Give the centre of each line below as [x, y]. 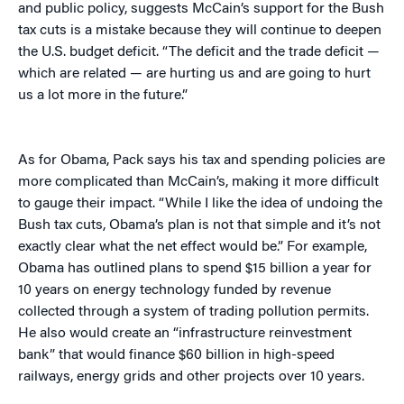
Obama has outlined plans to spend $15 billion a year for [195, 269]
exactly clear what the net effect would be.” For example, [193, 248]
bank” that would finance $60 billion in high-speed [176, 356]
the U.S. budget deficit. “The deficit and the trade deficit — [199, 53]
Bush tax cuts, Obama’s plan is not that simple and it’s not [199, 226]
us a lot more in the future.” [103, 96]
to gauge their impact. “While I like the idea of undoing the [200, 204]
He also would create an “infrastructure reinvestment [185, 334]
